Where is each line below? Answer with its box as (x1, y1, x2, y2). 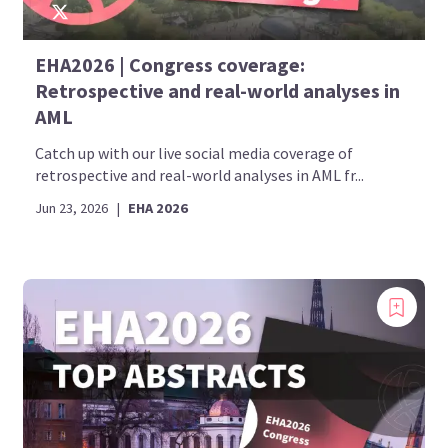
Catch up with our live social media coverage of (35, 143, 354, 164)
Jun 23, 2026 (35, 199, 109, 218)
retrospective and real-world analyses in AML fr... (35, 165, 365, 186)
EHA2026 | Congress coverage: (35, 52, 306, 78)
